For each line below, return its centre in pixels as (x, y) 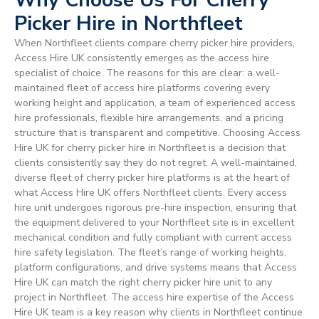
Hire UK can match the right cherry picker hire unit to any (143, 282)
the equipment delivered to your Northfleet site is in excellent (154, 222)
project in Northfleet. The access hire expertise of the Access (154, 297)
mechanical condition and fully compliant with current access (153, 237)
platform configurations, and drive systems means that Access (156, 267)
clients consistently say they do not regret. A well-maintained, (156, 162)
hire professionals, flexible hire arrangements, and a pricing (149, 117)
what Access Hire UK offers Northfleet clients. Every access (151, 192)
